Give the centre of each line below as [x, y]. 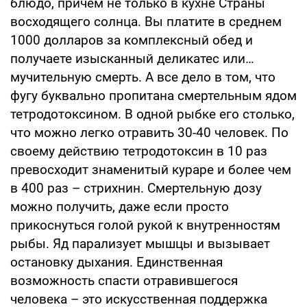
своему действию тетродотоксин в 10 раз [139, 151]
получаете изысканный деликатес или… [132, 58]
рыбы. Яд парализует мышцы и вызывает [140, 243]
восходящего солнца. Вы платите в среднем [146, 21]
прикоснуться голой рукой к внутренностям [145, 225]
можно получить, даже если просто [120, 206]
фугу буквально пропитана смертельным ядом [153, 95]
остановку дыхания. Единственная [116, 262]
